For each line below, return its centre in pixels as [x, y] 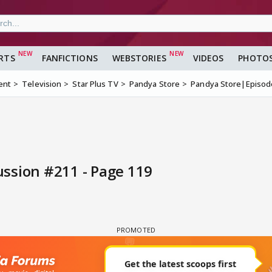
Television [42, 84]
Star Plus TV [95, 84]
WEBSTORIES [139, 58]
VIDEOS [208, 58]
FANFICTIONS [70, 58]
